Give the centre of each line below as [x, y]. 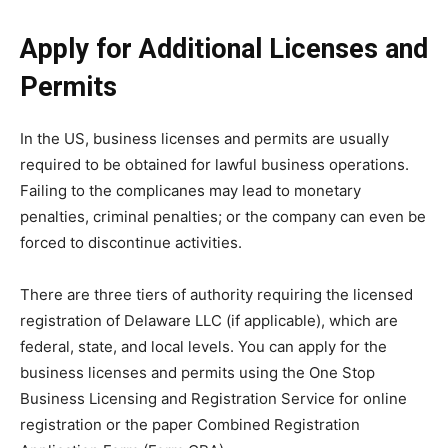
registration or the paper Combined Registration [190, 425]
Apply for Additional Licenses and [224, 49]
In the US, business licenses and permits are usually [204, 139]
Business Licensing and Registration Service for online [213, 399]
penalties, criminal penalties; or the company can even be [223, 217]
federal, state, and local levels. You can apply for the [203, 347]
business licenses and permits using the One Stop [197, 373]
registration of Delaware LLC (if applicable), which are [209, 321]
